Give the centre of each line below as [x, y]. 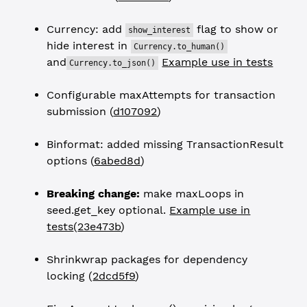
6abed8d [118, 161]
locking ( [70, 276]
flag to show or [236, 29]
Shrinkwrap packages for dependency [147, 259]
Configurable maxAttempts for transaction [161, 95]
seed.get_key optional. [108, 210]
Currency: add [86, 29]
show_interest [160, 30]
